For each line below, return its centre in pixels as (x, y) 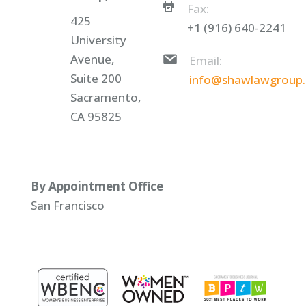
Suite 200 (96, 78)
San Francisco (67, 205)
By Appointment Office (97, 186)
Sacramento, (106, 97)
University (98, 40)
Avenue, (92, 59)
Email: (205, 60)
